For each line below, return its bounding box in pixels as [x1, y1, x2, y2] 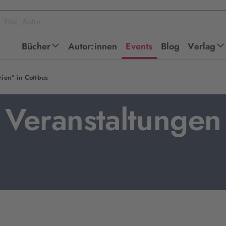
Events [125, 40, 153, 53]
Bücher [21, 40, 51, 53]
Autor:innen [68, 40, 118, 53]
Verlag [188, 40, 216, 53]
